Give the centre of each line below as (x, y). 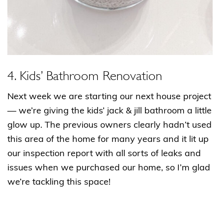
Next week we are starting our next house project (109, 97)
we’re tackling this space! (59, 183)
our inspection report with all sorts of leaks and (104, 154)
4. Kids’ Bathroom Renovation (85, 74)
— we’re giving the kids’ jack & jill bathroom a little (110, 111)
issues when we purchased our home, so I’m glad (109, 168)
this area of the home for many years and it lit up (108, 140)
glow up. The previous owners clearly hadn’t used (110, 126)
